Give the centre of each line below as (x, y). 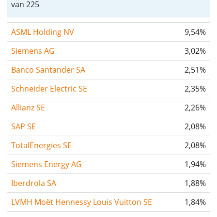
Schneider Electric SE (49, 88)
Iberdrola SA (34, 183)
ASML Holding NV (43, 32)
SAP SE (23, 126)
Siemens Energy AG (46, 164)
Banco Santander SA (48, 70)
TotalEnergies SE (41, 145)
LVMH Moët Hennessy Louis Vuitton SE (82, 202)
